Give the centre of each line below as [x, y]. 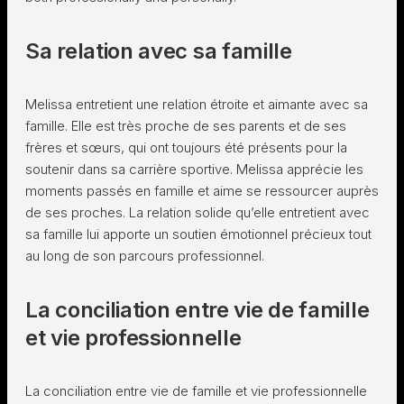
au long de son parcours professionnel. [145, 256]
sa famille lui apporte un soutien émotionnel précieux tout [198, 234]
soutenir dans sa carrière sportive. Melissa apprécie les [194, 169]
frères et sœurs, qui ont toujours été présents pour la [186, 147]
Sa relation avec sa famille [159, 51]
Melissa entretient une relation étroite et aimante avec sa [197, 104]
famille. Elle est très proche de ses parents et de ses [186, 126]
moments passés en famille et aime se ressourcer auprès [202, 191]
